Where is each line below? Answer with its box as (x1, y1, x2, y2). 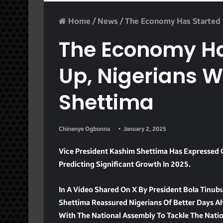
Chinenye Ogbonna (59, 125, 110, 132)
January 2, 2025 (123, 125, 166, 132)
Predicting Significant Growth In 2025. (59, 159, 191, 169)
